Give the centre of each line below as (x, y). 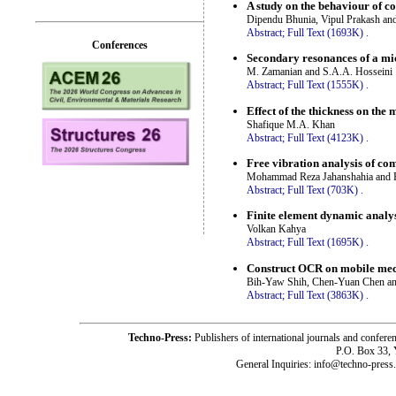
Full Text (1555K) (325, 85)
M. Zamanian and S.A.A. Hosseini (320, 72)
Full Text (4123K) (325, 137)
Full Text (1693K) (325, 32)
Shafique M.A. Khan (291, 124)
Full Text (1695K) (325, 243)
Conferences (119, 45)
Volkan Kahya (276, 229)
